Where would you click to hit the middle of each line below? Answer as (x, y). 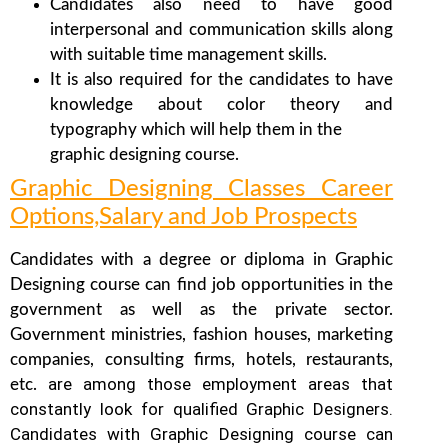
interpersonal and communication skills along (222, 30)
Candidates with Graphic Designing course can (202, 434)
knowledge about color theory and (222, 105)
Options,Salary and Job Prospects (183, 217)
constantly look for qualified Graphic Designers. (202, 409)
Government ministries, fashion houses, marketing (202, 335)
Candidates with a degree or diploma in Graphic (202, 260)
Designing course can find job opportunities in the (202, 285)
